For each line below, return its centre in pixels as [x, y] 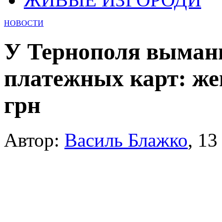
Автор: [34, 140]
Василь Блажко [126, 140]
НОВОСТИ [24, 23]
